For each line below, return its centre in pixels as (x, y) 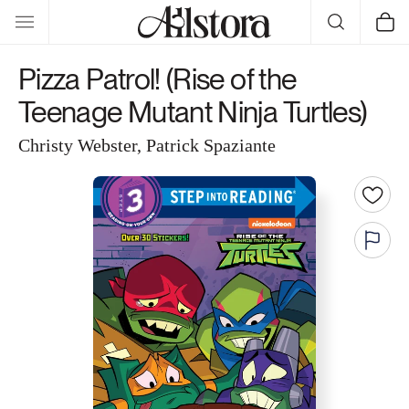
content (52, 29)
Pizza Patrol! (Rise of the (157, 79)
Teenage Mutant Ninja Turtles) (193, 112)
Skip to (49, 12)
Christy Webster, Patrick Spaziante (147, 145)
